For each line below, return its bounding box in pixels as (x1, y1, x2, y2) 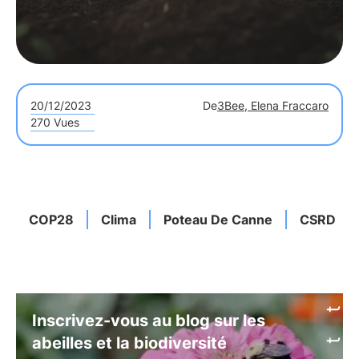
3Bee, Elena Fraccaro (217, 99, 329, 112)
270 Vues (30, 115, 79, 129)
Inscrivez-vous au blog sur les (32, 311, 265, 330)
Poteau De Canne (163, 212, 272, 228)
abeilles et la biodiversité (32, 333, 227, 353)
